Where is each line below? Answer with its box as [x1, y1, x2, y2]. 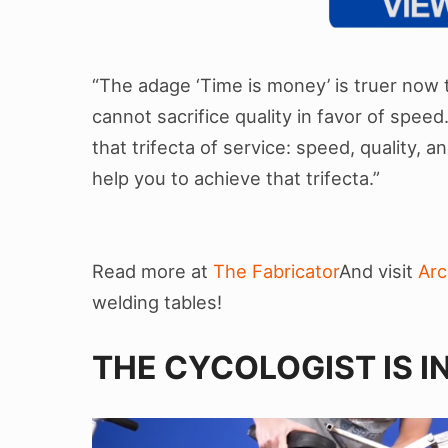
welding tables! [92, 291, 222, 314]
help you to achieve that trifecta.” [92, 166, 380, 189]
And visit [339, 260, 418, 283]
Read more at [92, 260, 213, 283]
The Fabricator [213, 260, 339, 283]
